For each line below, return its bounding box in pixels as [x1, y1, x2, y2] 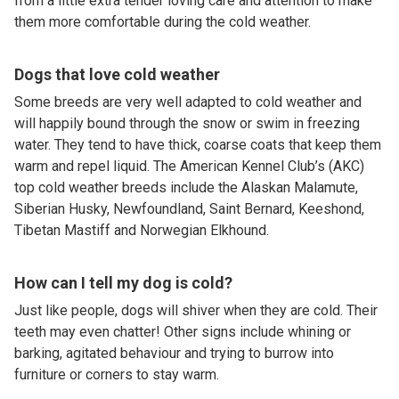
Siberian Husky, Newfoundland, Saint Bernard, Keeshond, [14, 199, 364, 217]
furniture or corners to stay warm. [14, 365, 219, 383]
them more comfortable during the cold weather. [14, 12, 311, 30]
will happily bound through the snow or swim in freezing [14, 114, 360, 132]
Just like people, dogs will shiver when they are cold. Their [14, 301, 378, 319]
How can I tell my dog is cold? [14, 273, 232, 292]
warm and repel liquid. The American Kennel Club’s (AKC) [14, 157, 364, 175]
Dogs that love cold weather [14, 64, 220, 84]
